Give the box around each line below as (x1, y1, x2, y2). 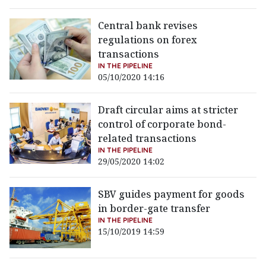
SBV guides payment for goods (98, 188, 245, 201)
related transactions (98, 132, 197, 145)
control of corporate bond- (98, 118, 227, 131)
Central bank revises (98, 19, 198, 33)
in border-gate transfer (98, 202, 211, 216)
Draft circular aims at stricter (98, 103, 239, 117)
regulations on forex (98, 33, 198, 47)
